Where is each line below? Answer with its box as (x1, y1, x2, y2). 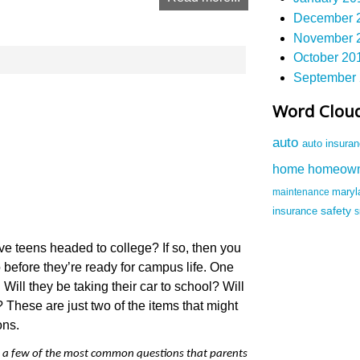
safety (321, 204, 354, 218)
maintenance (272, 186, 332, 198)
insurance (272, 206, 321, 218)
